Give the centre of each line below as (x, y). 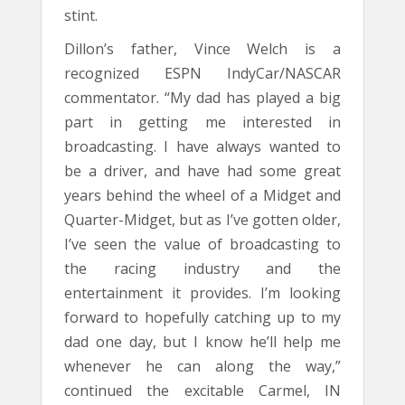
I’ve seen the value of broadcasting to (202, 244)
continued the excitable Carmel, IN (202, 391)
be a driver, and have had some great (202, 171)
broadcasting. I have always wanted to (202, 146)
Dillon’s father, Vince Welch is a (202, 49)
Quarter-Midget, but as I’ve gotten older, (202, 220)
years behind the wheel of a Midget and (202, 195)
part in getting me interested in (202, 122)
